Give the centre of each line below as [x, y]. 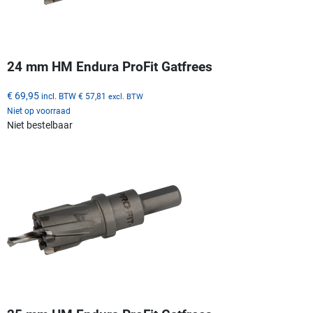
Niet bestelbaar [40, 125]
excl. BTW [126, 96]
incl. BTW [59, 96]
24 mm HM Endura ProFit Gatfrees [110, 67]
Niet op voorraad [39, 111]
